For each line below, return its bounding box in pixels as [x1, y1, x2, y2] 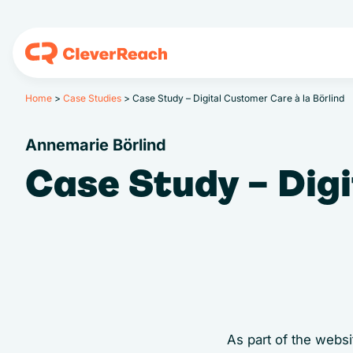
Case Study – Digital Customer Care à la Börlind [132, 92, 344, 105]
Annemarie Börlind [25, 136, 166, 155]
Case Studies [63, 92, 121, 105]
